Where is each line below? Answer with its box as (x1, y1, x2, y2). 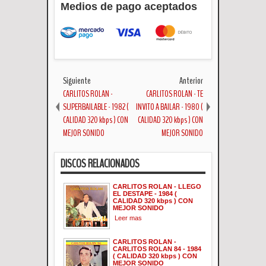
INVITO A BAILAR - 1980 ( (136, 100, 203, 113)
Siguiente (63, 74, 91, 87)
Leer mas (115, 214, 142, 221)
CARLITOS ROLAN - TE (146, 87, 203, 100)
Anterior (179, 74, 203, 87)
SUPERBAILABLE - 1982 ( (63, 100, 129, 113)
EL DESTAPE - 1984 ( (113, 189, 177, 197)
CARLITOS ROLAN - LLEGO (113, 182, 201, 190)
